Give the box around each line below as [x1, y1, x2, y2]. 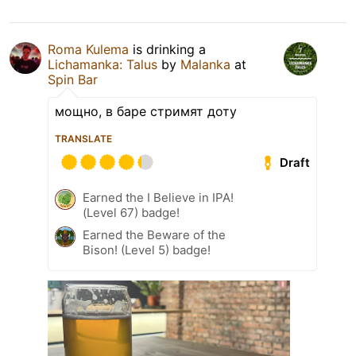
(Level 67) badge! [83, 205, 180, 221]
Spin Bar [48, 72, 98, 88]
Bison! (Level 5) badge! [83, 242, 211, 258]
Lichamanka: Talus [48, 56, 157, 73]
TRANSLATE [55, 133, 112, 145]
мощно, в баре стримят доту [55, 103, 237, 120]
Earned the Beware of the [83, 227, 226, 243]
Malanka [180, 56, 230, 73]
